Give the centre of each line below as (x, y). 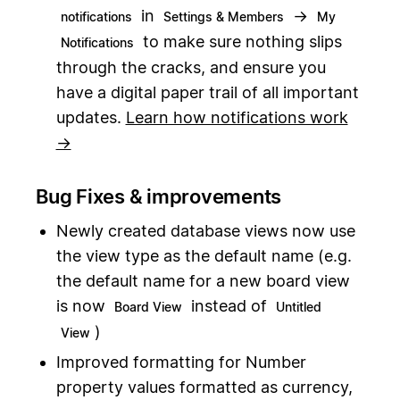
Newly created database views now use (205, 231)
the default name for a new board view (203, 281)
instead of (229, 306)
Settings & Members (223, 16)
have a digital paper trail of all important (207, 92)
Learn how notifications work (237, 117)
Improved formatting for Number (181, 362)
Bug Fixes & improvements (158, 196)
